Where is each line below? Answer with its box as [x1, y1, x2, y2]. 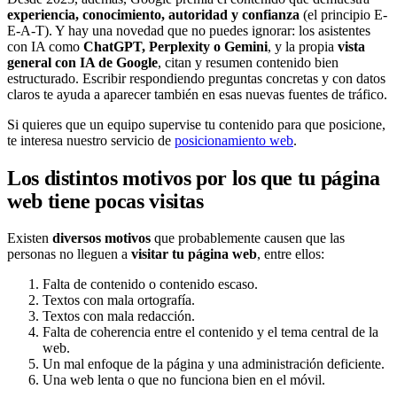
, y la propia [268, 39, 338, 55]
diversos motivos [52, 230, 151, 246]
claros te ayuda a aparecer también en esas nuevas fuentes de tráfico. [7, 87, 387, 103]
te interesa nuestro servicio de [7, 133, 175, 149]
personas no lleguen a [7, 246, 131, 262]
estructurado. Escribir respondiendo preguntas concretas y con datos [7, 71, 385, 87]
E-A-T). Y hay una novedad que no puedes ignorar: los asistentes [7, 23, 370, 39]
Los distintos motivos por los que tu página [7, 167, 380, 191]
